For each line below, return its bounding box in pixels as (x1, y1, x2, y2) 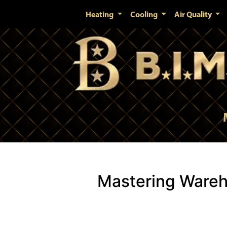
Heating (86, 9, 116, 19)
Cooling (130, 9, 160, 19)
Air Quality (174, 9, 213, 19)
